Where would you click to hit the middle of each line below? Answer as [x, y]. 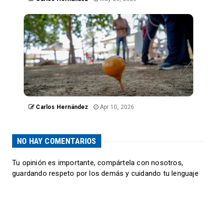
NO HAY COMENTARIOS [57, 141]
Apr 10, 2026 [116, 107]
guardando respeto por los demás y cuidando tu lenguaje [105, 174]
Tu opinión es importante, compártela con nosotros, [98, 163]
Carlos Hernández [62, 107]
